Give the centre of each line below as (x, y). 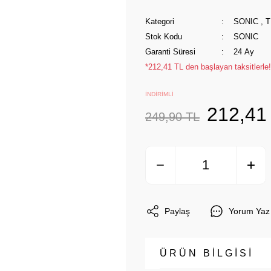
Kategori (160, 21)
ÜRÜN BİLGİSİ (207, 253)
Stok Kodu (164, 37)
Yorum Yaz (249, 211)
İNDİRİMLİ (159, 94)
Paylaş (177, 211)
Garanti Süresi (170, 52)
